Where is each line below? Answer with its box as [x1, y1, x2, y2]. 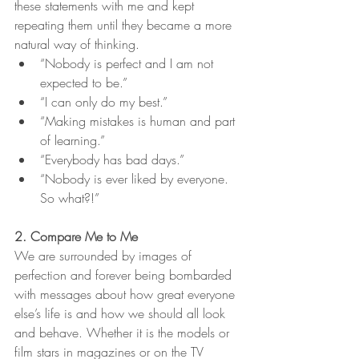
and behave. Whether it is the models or [14, 323, 233, 341]
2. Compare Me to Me [14, 227, 138, 245]
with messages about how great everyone [14, 284, 239, 303]
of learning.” [40, 131, 109, 149]
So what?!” [40, 188, 99, 207]
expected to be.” [40, 73, 127, 91]
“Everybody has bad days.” [40, 150, 184, 168]
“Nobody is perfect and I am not [40, 54, 217, 72]
